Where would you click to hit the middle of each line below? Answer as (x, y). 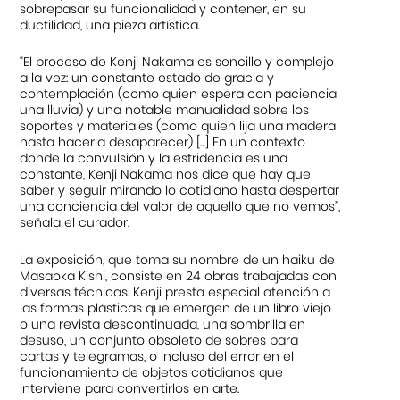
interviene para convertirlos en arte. (130, 388)
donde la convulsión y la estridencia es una (154, 158)
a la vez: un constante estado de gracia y (147, 78)
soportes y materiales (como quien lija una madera (178, 126)
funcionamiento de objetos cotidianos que (152, 372)
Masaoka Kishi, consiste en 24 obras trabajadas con (179, 275)
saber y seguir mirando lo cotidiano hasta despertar (180, 191)
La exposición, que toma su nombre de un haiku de (178, 259)
